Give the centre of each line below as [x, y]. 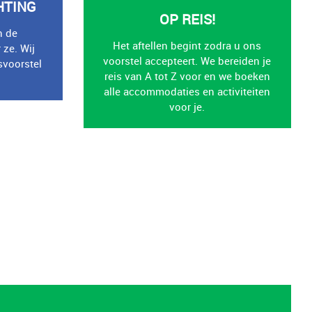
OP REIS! [187, 19]
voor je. [187, 107]
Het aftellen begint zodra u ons [187, 46]
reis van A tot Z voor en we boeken [187, 76]
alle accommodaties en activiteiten [187, 92]
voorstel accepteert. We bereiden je [187, 61]
